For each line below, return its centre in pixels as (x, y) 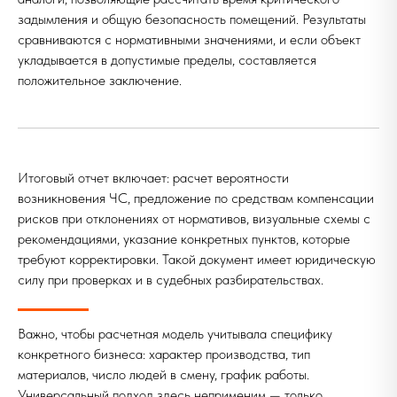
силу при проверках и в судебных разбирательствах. (171, 280)
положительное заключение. (100, 80)
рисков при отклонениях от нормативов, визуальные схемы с (194, 218)
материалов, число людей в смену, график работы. (163, 374)
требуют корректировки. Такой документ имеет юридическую (197, 259)
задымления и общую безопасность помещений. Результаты (192, 19)
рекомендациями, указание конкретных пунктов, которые (184, 239)
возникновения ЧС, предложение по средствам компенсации (196, 198)
